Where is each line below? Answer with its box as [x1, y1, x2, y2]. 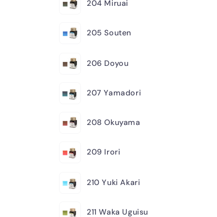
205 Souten [87, 27, 131, 38]
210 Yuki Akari [87, 177, 140, 187]
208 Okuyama [87, 117, 140, 127]
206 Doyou [87, 58, 129, 68]
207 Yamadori [87, 87, 141, 98]
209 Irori [87, 146, 121, 157]
